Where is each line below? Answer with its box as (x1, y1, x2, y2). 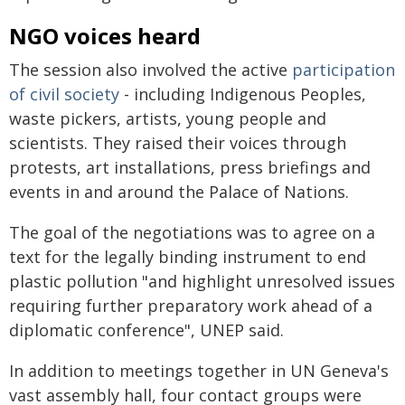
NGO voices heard (9, 21, 201, 51)
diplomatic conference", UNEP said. (9, 319, 284, 341)
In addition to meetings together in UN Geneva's (9, 360, 389, 381)
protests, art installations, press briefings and (9, 156, 371, 178)
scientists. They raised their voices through (9, 132, 346, 154)
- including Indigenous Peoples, (119, 83, 366, 105)
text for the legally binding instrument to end (9, 246, 366, 268)
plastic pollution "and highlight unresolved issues (9, 270, 395, 292)
